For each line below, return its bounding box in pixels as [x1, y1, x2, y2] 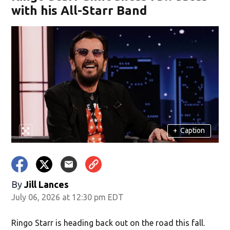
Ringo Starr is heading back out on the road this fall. [11, 218, 205, 227]
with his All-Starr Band [11, 4, 147, 17]
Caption [180, 126, 205, 135]
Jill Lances [24, 179, 69, 189]
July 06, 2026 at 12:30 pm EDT [11, 192, 124, 202]
